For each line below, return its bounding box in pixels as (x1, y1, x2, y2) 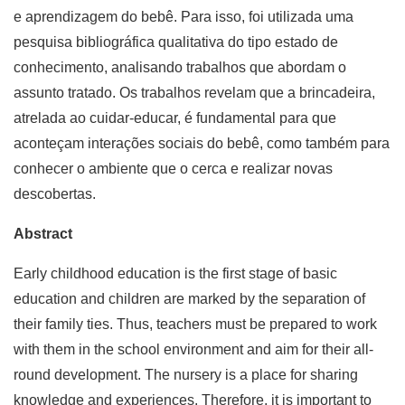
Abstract (14, 226, 72, 242)
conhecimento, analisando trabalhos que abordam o (14, 60, 346, 76)
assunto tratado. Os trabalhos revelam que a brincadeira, (14, 85, 375, 101)
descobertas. (14, 186, 96, 202)
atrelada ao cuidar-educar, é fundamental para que (14, 110, 336, 127)
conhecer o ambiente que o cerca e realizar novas (14, 161, 333, 177)
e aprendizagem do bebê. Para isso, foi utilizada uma (14, 9, 353, 25)
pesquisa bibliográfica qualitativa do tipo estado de (14, 34, 338, 51)
